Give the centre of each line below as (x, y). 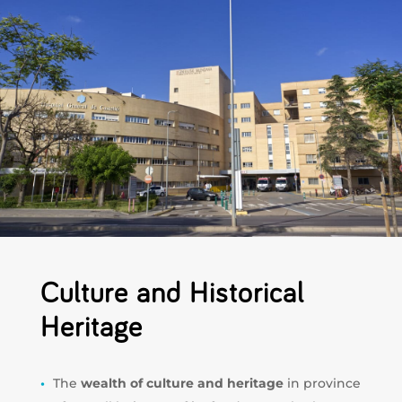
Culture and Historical (172, 294)
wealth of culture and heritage (182, 383)
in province (322, 383)
